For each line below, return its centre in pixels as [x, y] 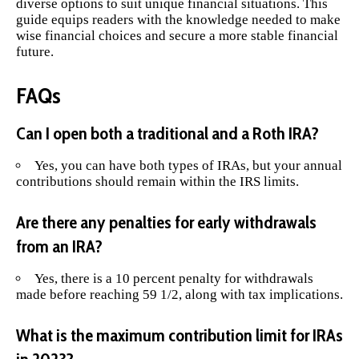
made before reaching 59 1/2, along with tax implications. [179, 295]
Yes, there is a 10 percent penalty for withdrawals [174, 279]
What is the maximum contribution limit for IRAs [179, 335]
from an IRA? [59, 246]
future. [35, 52]
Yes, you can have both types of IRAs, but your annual [188, 166]
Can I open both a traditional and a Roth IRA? [167, 134]
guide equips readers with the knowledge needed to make [178, 20]
